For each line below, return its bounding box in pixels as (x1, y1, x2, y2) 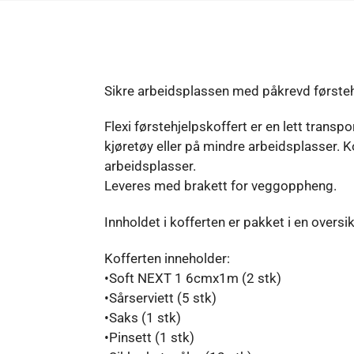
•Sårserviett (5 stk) (104, 289, 217, 306)
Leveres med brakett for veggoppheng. (104, 178, 337, 194)
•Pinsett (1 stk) (104, 329, 194, 345)
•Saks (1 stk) (104, 309, 181, 326)
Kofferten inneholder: (104, 250, 230, 266)
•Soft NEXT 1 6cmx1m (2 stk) (104, 269, 281, 286)
